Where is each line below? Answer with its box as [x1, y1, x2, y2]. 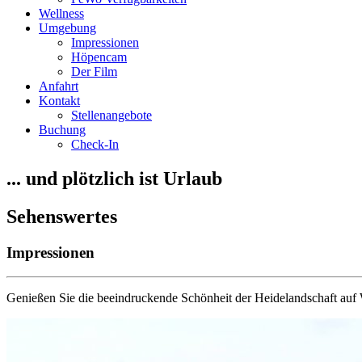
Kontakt [39, 93, 80, 107]
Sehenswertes [6, 205, 117, 227]
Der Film [71, 64, 117, 78]
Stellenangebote [71, 107, 152, 122]
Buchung [39, 122, 86, 137]
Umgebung [39, 20, 96, 35]
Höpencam [71, 49, 127, 64]
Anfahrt [39, 78, 78, 93]
